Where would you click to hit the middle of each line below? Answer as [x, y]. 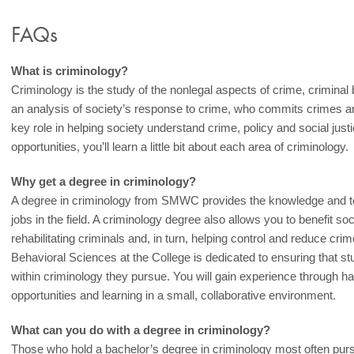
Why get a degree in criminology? [104, 181]
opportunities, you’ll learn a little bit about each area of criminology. [180, 147]
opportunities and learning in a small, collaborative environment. [174, 295]
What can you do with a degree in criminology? [141, 330]
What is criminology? [70, 71]
